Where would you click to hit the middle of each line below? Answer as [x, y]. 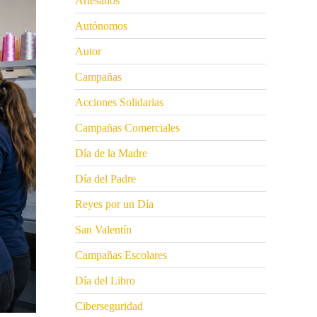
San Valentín [103, 230]
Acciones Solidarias [119, 103]
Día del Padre [105, 179]
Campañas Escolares [121, 255]
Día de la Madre [111, 154]
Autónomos [101, 26]
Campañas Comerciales [127, 128]
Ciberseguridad [109, 306]
